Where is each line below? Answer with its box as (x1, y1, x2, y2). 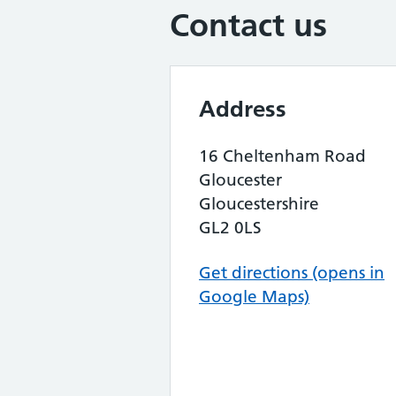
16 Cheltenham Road (199, 146, 366, 166)
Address (199, 95, 286, 123)
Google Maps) (199, 286, 309, 307)
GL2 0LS (199, 217, 262, 238)
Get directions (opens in (199, 263, 385, 283)
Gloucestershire (199, 194, 319, 214)
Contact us (170, 6, 327, 44)
